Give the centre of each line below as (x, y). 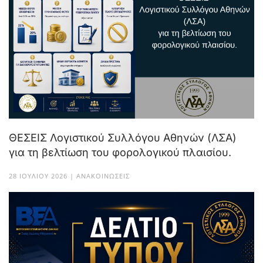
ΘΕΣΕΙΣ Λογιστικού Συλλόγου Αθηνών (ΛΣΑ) (123, 138)
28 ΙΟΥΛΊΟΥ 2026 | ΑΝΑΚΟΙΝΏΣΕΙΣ (69, 176)
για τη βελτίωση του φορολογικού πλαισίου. (120, 153)
